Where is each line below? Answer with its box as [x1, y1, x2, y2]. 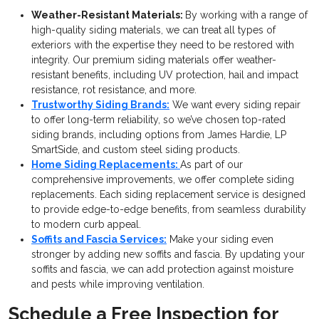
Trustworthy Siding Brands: [31, 99, 169, 111]
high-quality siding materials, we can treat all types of [31, 24, 276, 36]
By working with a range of [185, 9, 308, 21]
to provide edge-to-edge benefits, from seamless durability [31, 204, 306, 216]
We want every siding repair [169, 99, 300, 111]
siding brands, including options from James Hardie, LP [31, 129, 286, 141]
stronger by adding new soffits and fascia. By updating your [31, 249, 305, 261]
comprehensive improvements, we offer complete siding [31, 174, 294, 186]
